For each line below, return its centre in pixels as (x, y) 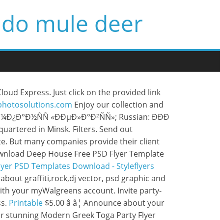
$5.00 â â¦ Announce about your (104, 203)
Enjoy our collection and (118, 105)
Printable (26, 203)
